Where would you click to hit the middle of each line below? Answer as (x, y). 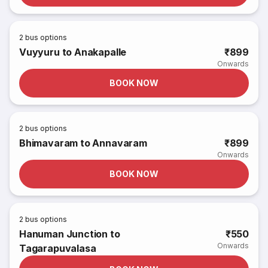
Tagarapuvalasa (58, 248)
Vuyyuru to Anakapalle (73, 52)
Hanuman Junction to (70, 234)
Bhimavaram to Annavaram (83, 143)
